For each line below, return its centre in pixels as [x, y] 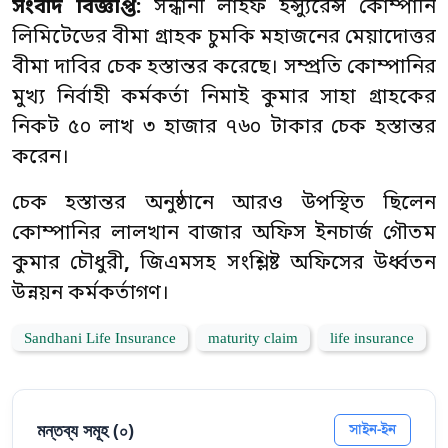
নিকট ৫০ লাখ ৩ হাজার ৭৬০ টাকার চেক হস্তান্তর [224, 128]
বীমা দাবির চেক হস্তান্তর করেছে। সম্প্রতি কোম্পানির [224, 68]
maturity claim [253, 339]
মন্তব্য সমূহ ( [78, 430]
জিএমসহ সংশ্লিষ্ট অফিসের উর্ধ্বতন [288, 264]
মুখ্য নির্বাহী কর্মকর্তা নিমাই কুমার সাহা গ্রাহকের [224, 98]
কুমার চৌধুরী [68, 264]
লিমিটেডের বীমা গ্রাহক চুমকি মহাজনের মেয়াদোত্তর [224, 38]
